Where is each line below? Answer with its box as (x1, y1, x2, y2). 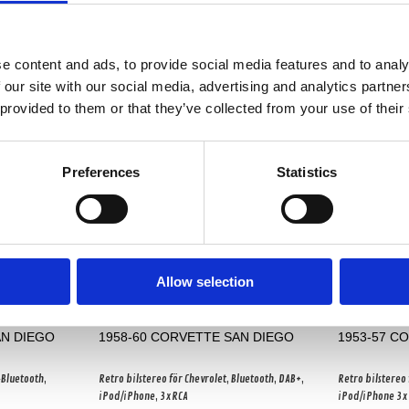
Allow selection (155, 274, 254, 290)
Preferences (62, 164, 141, 181)
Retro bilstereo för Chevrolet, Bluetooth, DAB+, (99, 372, 304, 386)
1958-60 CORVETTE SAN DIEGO (99, 330, 294, 344)
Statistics (277, 164, 337, 181)
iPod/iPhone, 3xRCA (99, 390, 188, 404)
